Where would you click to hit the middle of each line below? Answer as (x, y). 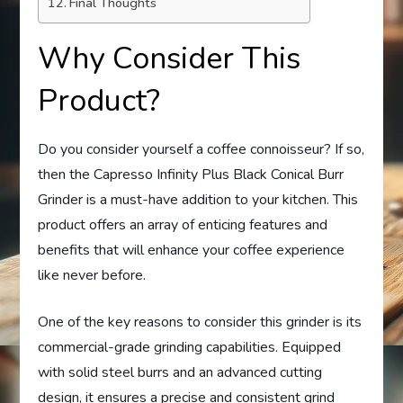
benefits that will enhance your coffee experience (192, 251)
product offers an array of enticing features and (183, 225)
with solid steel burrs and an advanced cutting (180, 373)
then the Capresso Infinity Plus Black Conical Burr (191, 175)
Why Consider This (170, 59)
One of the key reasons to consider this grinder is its (200, 322)
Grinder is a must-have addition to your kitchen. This (198, 200)
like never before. (92, 276)
